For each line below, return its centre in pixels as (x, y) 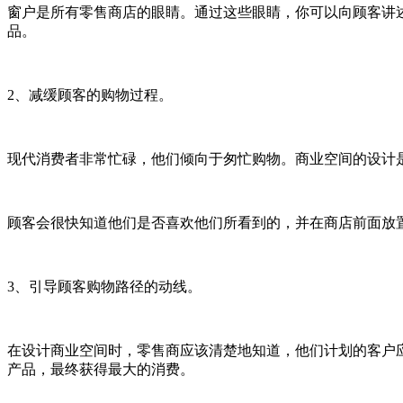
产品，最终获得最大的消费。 (101, 369)
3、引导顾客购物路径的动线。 (104, 286)
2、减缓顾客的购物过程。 (90, 94)
